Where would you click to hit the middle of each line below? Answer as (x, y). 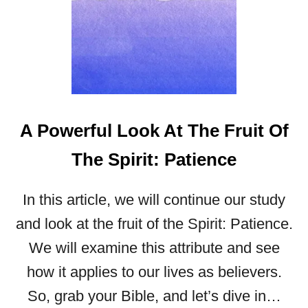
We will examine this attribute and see (154, 248)
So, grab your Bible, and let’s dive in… (154, 296)
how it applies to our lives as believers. (154, 272)
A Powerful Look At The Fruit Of (154, 131)
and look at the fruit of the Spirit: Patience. (154, 224)
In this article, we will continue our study (154, 200)
